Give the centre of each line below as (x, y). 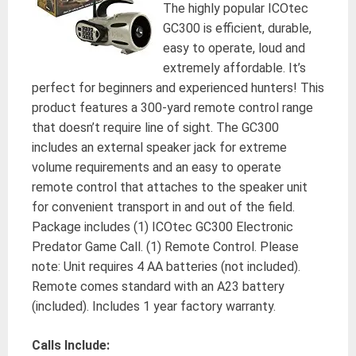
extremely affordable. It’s (234, 68)
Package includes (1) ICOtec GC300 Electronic (163, 226)
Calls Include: (71, 345)
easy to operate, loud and (234, 48)
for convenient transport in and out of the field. (163, 207)
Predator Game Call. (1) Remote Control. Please (165, 246)
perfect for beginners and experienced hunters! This (178, 87)
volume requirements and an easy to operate (157, 167)
